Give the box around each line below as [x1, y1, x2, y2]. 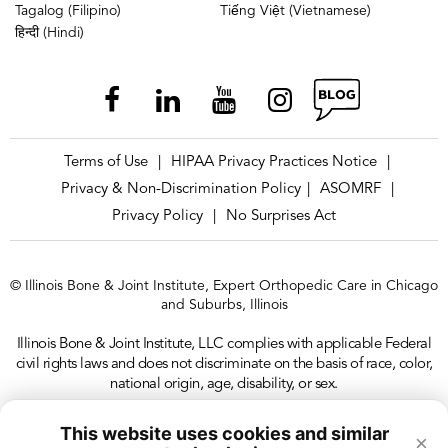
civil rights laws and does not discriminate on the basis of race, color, [15, 357, 433, 373]
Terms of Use [64, 155, 148, 171]
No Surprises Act [226, 209, 336, 225]
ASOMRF [319, 182, 381, 198]
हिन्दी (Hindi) [15, 26, 84, 41]
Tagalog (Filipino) [15, 4, 121, 19]
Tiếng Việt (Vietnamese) [219, 4, 371, 19]
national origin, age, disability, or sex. [110, 377, 338, 393]
